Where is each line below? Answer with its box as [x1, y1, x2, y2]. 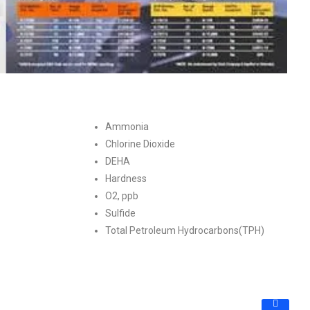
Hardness [104, 173, 147, 185]
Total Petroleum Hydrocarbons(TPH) [104, 225, 264, 237]
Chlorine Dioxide [104, 138, 175, 150]
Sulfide [104, 208, 136, 219]
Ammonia [104, 121, 149, 133]
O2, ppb [104, 190, 138, 202]
